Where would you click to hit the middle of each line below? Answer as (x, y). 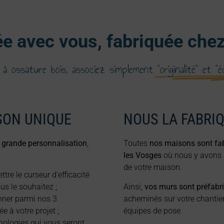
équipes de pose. (153, 210)
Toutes (137, 143)
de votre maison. (153, 167)
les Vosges (143, 155)
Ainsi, (134, 186)
